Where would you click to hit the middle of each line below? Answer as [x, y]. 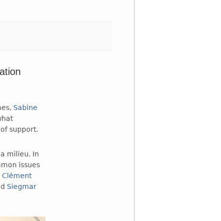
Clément [17, 175]
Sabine [26, 107]
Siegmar [22, 186]
